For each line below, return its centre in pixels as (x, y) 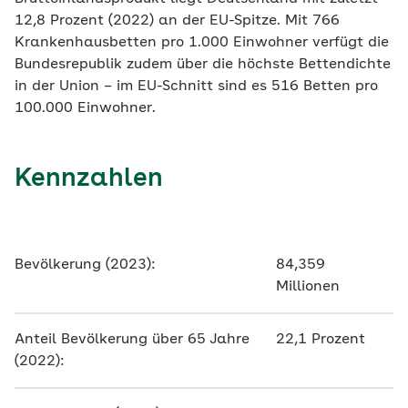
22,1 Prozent (321, 340)
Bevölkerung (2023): (85, 265)
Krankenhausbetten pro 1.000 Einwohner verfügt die (202, 43)
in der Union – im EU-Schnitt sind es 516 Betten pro (196, 87)
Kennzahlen (89, 179)
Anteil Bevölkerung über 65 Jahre (132, 340)
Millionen (308, 287)
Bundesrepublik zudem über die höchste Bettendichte (203, 65)
